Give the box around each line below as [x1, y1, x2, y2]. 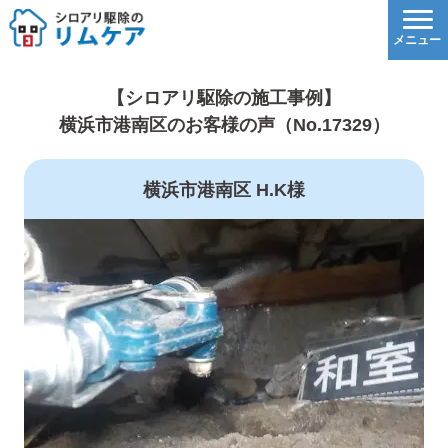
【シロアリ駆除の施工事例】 [107, 88, 341, 108]
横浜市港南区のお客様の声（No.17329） [58, 115, 390, 135]
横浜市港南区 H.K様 [143, 180, 305, 200]
